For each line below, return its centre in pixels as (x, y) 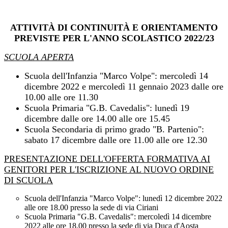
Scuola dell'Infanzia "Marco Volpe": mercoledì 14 (116, 76)
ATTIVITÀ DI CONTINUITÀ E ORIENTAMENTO (114, 28)
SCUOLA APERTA (39, 57)
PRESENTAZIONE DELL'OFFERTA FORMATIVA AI (107, 159)
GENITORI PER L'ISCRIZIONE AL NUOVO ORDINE (109, 170)
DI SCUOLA (28, 180)
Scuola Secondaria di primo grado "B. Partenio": (114, 130)
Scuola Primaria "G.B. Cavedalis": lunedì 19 (107, 108)
